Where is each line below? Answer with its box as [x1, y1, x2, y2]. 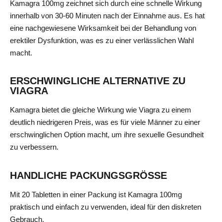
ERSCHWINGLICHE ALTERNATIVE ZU [10, 75, 185, 87]
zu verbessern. [10, 143, 58, 152]
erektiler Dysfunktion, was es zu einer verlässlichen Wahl [10, 36, 194, 45]
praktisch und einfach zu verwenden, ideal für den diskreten [10, 202, 201, 211]
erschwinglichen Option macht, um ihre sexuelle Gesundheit [10, 130, 204, 139]
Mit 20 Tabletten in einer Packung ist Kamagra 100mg [10, 190, 182, 199]
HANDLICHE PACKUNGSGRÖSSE [10, 169, 161, 181]
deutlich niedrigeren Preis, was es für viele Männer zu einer [10, 118, 200, 127]
